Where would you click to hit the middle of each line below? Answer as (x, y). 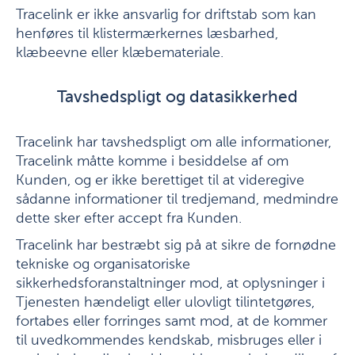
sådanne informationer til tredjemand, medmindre (177, 200)
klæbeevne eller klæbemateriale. (120, 53)
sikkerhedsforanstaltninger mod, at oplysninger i (170, 284)
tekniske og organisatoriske (103, 265)
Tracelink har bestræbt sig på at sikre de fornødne (176, 246)
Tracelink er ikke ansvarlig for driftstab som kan (166, 15)
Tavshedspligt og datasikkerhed (177, 98)
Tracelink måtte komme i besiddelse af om (152, 162)
